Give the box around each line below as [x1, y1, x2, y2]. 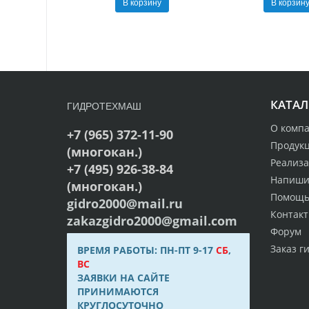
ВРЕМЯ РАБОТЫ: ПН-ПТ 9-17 [77, 243, 217, 257]
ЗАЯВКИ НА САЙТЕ [77, 270, 170, 284]
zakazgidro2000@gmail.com [67, 212, 238, 229]
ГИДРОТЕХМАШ [67, 98, 142, 112]
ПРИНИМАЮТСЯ [77, 284, 159, 298]
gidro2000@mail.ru [67, 195, 183, 212]
